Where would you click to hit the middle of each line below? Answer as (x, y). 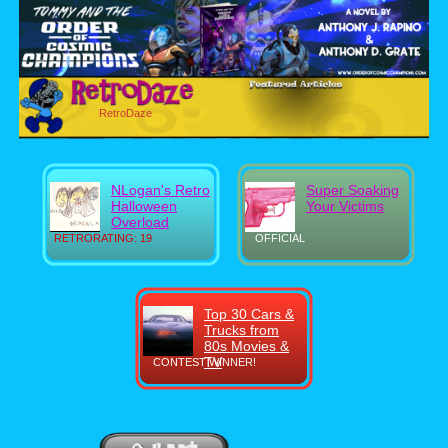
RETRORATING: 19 (103, 238)
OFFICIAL (280, 238)
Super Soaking (352, 190)
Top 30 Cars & (249, 314)
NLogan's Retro (160, 190)
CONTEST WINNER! (204, 362)
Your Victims (345, 206)
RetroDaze (125, 113)
